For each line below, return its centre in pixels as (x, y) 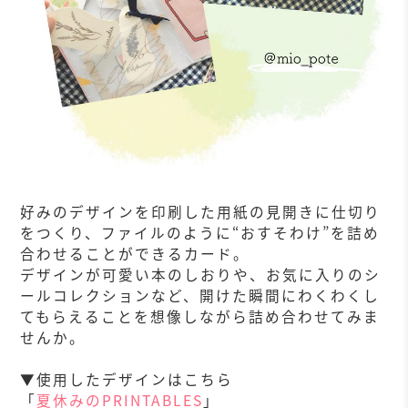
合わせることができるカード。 (135, 253)
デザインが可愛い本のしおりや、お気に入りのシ (201, 274)
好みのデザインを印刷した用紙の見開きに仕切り (201, 211)
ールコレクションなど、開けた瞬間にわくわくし (200, 295)
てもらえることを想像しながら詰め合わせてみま (200, 316)
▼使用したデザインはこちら (127, 379)
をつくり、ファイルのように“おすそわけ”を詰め (200, 232)
